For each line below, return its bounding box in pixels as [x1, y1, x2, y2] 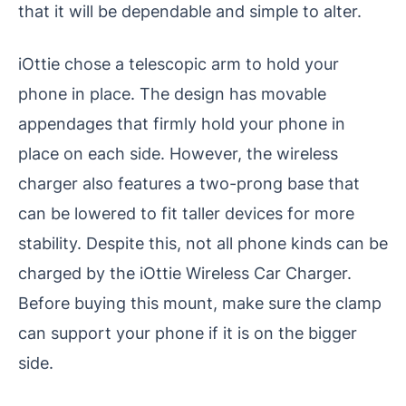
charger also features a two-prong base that [18, 173, 360, 194]
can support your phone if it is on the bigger [18, 323, 357, 343]
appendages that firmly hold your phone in [18, 113, 345, 134]
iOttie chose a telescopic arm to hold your [18, 53, 339, 74]
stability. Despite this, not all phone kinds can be [18, 233, 388, 254]
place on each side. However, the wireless [18, 143, 338, 164]
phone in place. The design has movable [18, 83, 326, 104]
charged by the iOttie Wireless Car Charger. [18, 263, 352, 284]
